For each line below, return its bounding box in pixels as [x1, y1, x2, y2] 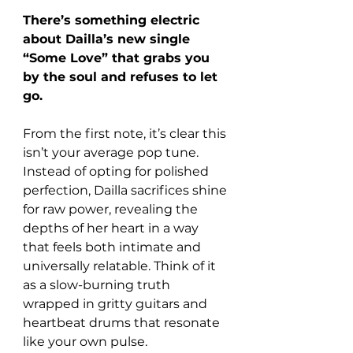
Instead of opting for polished [23, 163, 212, 179]
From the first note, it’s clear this [23, 125, 229, 141]
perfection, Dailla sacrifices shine [23, 182, 230, 198]
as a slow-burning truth [23, 277, 173, 292]
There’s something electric [23, 12, 203, 28]
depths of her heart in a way [23, 220, 202, 236]
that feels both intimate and [23, 239, 204, 255]
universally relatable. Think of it [23, 258, 219, 273]
